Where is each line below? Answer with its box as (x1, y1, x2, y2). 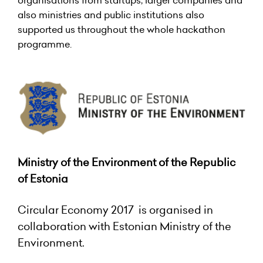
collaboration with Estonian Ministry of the (18, 219, 231, 234)
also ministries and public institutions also (18, 8, 204, 21)
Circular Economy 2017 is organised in (18, 203, 213, 217)
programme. (18, 38, 72, 50)
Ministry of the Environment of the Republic (18, 155, 235, 170)
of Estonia (18, 171, 68, 186)
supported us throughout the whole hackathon (18, 23, 225, 36)
